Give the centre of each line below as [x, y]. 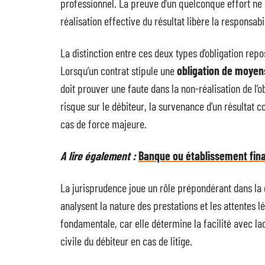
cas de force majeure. [104, 124]
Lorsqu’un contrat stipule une [119, 70]
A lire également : [98, 156]
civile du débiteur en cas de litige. [126, 241]
